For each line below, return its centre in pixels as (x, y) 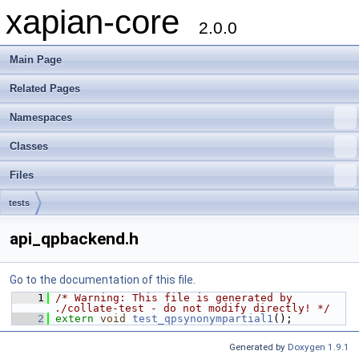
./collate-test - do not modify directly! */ (192, 308)
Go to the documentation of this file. (103, 280)
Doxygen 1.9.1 (319, 347)
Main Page (36, 60)
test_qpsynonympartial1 (203, 319)
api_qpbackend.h (74, 239)
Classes (29, 146)
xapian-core (102, 22)
